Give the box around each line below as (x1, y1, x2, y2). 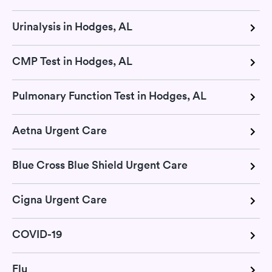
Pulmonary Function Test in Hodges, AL (12, 88, 206, 103)
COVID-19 (12, 226, 62, 241)
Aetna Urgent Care (12, 123, 107, 137)
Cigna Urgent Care (12, 192, 107, 206)
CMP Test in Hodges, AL (12, 53, 132, 68)
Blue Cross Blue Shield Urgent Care (12, 157, 188, 172)
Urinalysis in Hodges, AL (12, 19, 132, 33)
